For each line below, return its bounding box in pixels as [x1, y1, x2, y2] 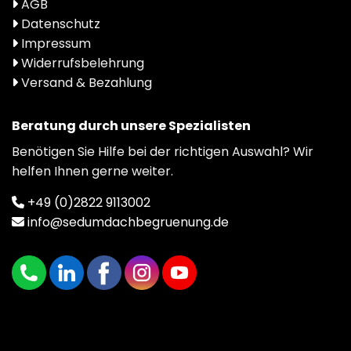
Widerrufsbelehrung [18, 54, 144, 73]
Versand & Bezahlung [18, 74, 152, 92]
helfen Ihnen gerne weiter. [12, 162, 173, 181]
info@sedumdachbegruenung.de [24, 213, 229, 232]
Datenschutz [18, 15, 100, 34]
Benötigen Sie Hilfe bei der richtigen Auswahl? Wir [12, 143, 313, 161]
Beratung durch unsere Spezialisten [12, 117, 251, 136]
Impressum [18, 34, 91, 53]
